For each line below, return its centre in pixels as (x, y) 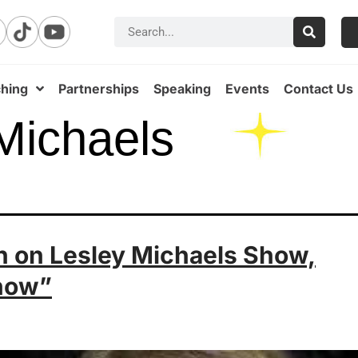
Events (247, 89)
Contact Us (318, 89)
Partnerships (99, 89)
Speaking (182, 89)
